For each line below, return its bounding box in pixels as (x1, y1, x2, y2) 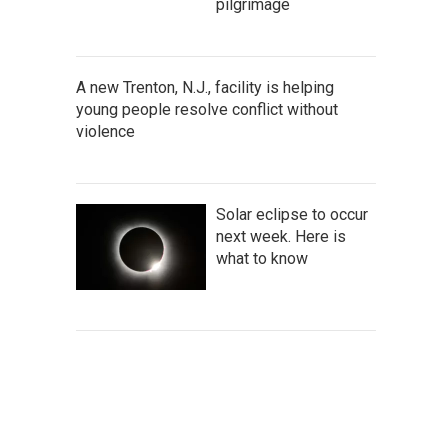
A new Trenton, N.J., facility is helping (76, 78, 334, 97)
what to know (216, 249, 308, 268)
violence (76, 122, 135, 141)
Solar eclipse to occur (216, 205, 368, 224)
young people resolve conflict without (76, 100, 338, 119)
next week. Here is (216, 227, 346, 246)
